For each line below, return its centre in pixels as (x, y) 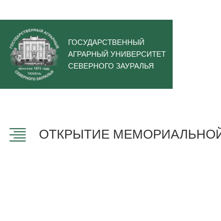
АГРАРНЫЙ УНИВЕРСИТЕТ (117, 54)
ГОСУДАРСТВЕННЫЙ (106, 42)
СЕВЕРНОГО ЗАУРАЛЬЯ (111, 66)
